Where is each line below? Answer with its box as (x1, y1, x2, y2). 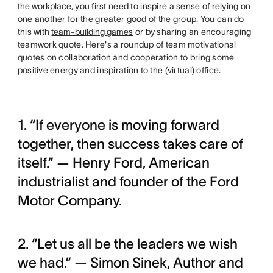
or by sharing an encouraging (133, 27, 252, 37)
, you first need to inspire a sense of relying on (71, 1, 251, 11)
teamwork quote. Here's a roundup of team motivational (17, 40, 236, 49)
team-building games (51, 27, 133, 37)
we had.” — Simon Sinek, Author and (17, 255, 243, 271)
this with (17, 27, 52, 37)
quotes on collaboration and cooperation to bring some (17, 52, 235, 62)
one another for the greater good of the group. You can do (17, 14, 244, 24)
